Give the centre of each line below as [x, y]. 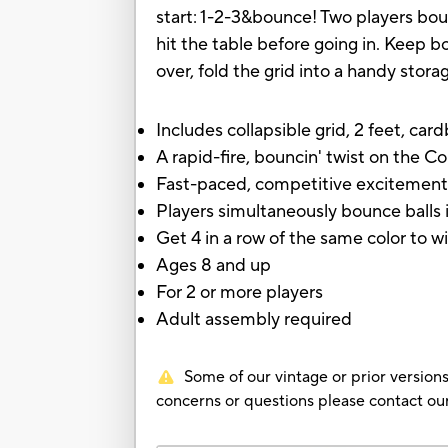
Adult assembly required [254, 320]
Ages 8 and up [214, 266]
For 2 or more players [240, 293]
